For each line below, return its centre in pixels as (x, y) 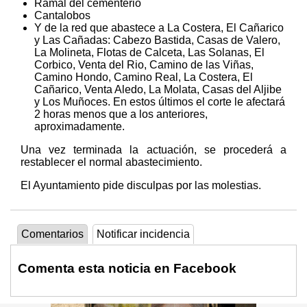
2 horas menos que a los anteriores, (121, 114)
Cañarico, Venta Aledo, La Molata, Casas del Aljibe (158, 89)
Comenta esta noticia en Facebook (127, 269)
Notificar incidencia (143, 234)
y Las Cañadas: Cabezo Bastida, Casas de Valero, (157, 40)
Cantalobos (62, 15)
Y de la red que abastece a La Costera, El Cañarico (159, 27)
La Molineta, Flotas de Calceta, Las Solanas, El (149, 52)
